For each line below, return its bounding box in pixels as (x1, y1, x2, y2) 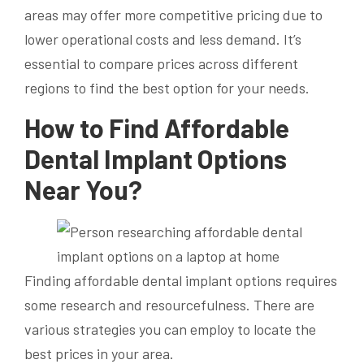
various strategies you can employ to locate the (24, 319, 316, 338)
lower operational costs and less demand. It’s (24, 29, 301, 48)
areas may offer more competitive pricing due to (24, 5, 323, 24)
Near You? (24, 173, 142, 205)
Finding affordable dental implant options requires (24, 271, 337, 289)
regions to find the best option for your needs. (24, 78, 310, 97)
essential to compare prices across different (24, 54, 298, 72)
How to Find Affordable (24, 111, 289, 143)
